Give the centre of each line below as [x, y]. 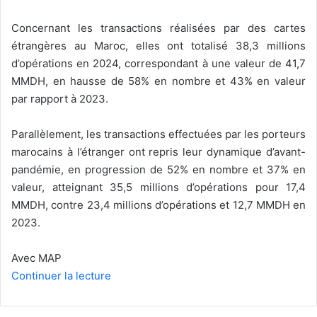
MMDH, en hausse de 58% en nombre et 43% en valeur [158, 81]
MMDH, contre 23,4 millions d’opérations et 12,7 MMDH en [158, 204]
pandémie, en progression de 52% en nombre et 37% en [158, 169]
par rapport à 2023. [60, 98]
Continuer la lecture [61, 275]
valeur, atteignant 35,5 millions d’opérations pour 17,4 [158, 187]
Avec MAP [36, 258]
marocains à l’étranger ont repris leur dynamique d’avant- [158, 151]
